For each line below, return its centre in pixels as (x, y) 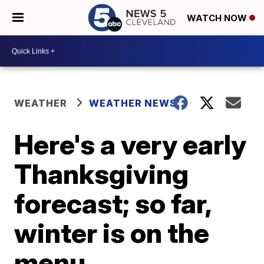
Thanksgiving (102, 174)
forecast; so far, (113, 203)
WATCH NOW (218, 18)
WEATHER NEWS (133, 103)
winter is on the (112, 233)
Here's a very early (131, 144)
